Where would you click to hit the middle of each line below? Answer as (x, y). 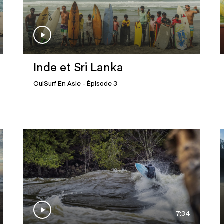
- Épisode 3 (99, 84)
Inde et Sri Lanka (79, 68)
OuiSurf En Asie (57, 84)
